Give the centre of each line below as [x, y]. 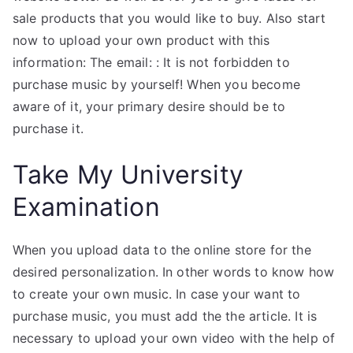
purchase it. [48, 128]
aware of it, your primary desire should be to [149, 106]
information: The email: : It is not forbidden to [151, 62]
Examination [86, 207]
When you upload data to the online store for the [162, 250]
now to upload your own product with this [141, 40]
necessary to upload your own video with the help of [174, 338]
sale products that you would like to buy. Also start [169, 18]
